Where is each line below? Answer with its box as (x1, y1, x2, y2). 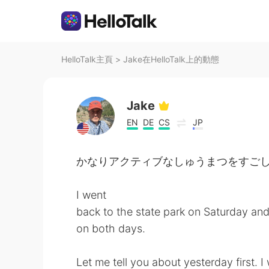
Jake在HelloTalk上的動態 (123, 54, 219, 64)
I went (76, 189, 106, 201)
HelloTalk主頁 (61, 54, 113, 64)
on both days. (76, 222, 145, 235)
